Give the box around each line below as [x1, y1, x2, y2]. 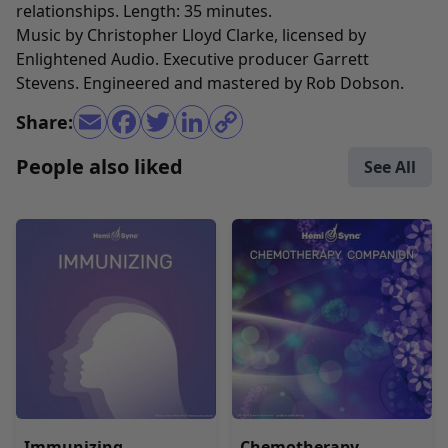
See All [364, 156, 416, 178]
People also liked [16, 153, 183, 180]
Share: [16, 110, 73, 134]
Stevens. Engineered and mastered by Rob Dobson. [16, 72, 404, 94]
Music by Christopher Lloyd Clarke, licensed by [16, 24, 366, 46]
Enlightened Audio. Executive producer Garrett [16, 48, 369, 70]
